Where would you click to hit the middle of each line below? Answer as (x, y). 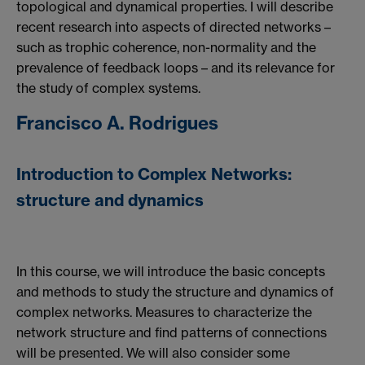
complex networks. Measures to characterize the (164, 312)
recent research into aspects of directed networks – (174, 27)
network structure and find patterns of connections (172, 332)
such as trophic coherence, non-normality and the (166, 48)
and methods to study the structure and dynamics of (175, 291)
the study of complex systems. (108, 88)
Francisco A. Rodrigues (117, 123)
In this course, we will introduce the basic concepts (171, 271)
